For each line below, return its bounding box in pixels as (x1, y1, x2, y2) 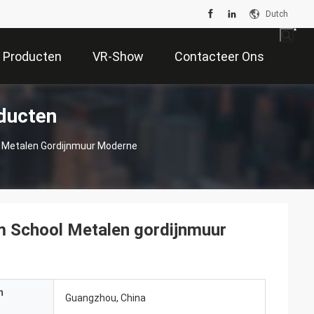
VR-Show (93, 49, 144, 64)
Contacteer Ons (175, 49, 264, 64)
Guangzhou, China (65, 292, 146, 303)
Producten (3, 49, 62, 64)
